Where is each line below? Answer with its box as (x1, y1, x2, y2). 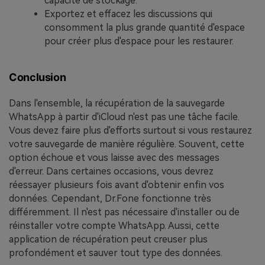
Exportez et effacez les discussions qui (44, 8, 212, 20)
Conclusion (9, 71, 66, 84)
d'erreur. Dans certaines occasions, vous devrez (9, 165, 214, 177)
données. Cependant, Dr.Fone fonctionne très (9, 192, 211, 204)
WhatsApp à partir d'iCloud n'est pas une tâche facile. (9, 111, 240, 122)
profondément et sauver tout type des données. (9, 247, 222, 258)
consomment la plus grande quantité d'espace (44, 21, 245, 33)
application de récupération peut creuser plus (9, 233, 208, 245)
